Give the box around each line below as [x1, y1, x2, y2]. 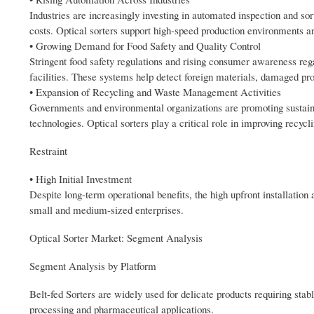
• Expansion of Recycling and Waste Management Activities [29, 85, 281, 100]
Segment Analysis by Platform [29, 259, 156, 273]
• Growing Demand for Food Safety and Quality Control [29, 39, 261, 53]
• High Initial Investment [29, 172, 132, 186]
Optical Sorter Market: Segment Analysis [29, 231, 203, 245]
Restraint [29, 144, 67, 158]
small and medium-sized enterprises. [29, 203, 184, 217]
